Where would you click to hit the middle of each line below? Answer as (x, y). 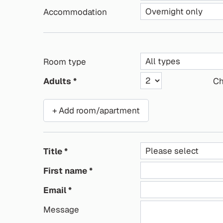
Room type (65, 62)
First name (65, 171)
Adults (57, 81)
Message (61, 210)
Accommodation (75, 12)
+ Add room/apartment (96, 111)
